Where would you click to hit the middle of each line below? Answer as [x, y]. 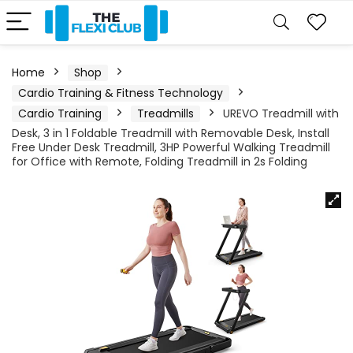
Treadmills [165, 113]
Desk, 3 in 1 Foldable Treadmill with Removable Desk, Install [171, 133]
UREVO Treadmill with [281, 113]
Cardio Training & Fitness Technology [121, 93]
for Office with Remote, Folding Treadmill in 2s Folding [160, 162]
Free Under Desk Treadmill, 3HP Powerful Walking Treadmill [171, 147]
